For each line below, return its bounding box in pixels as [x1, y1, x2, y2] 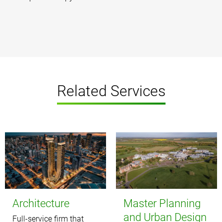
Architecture [12, 197, 69, 210]
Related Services [56, 83, 166, 100]
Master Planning [123, 197, 201, 210]
